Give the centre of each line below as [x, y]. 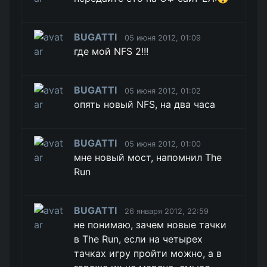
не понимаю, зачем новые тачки [150, 225]
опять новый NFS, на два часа [145, 104]
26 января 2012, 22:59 [167, 211]
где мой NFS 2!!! [111, 51]
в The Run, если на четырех [139, 239]
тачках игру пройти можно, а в [148, 253]
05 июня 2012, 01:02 [163, 91]
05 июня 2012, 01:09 [163, 38]
